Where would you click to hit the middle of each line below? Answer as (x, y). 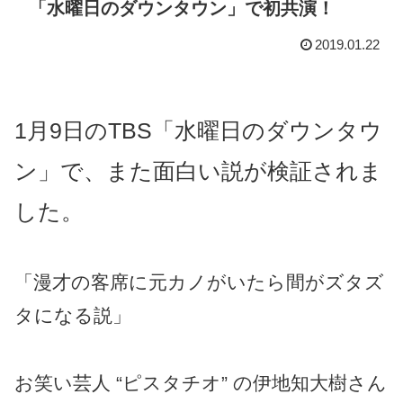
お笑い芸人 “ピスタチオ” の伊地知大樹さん (201, 383)
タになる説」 (73, 316)
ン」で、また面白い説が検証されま (198, 170)
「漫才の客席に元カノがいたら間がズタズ (199, 282)
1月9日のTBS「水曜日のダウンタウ (198, 130)
